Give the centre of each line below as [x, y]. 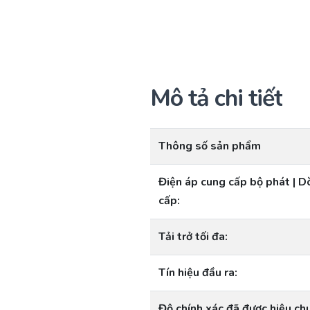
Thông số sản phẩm [210, 146]
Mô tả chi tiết [216, 99]
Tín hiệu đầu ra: [198, 273]
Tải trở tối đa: [193, 237]
